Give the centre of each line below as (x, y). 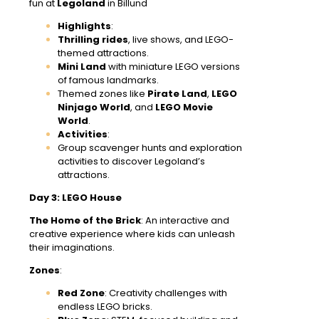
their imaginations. (72, 247)
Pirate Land (177, 93)
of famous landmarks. (108, 80)
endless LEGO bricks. (105, 306)
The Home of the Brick (85, 220)
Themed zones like (103, 93)
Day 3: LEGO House (75, 197)
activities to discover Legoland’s (131, 161)
